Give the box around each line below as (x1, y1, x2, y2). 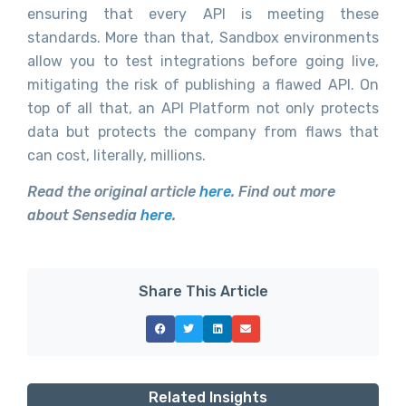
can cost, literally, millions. (27, 146, 206, 164)
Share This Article (138, 282, 268, 300)
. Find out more (231, 183, 335, 201)
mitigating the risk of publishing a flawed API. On (27, 75, 379, 93)
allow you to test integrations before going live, (27, 52, 379, 70)
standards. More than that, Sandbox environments (27, 28, 379, 46)
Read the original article (27, 183, 199, 201)
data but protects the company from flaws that (27, 122, 379, 140)
